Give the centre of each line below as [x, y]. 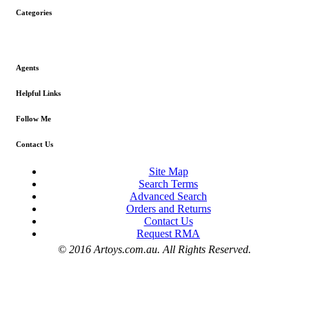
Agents [27, 68]
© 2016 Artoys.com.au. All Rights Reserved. [154, 250]
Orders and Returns [168, 209]
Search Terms [168, 184]
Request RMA [168, 234]
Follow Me [33, 119]
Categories [34, 13]
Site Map [168, 172]
